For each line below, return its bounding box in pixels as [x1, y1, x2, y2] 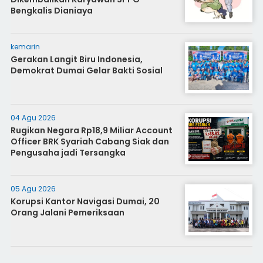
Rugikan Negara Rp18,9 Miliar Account [10, 124, 173, 136]
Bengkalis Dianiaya [10, 4, 93, 16]
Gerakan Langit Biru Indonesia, [10, 53, 143, 65]
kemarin [10, 41, 40, 52]
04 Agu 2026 [10, 112, 56, 123]
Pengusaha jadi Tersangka [10, 146, 126, 159]
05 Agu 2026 [10, 183, 56, 194]
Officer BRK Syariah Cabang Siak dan [10, 135, 169, 147]
